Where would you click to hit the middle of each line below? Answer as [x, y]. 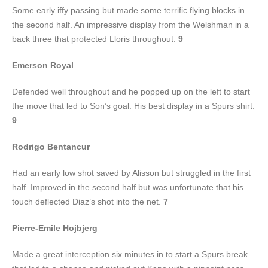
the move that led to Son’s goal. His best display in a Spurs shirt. [133, 106]
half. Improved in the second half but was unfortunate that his [128, 187]
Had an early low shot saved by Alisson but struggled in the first [131, 173]
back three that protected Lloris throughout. [95, 39]
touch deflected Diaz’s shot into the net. [88, 202]
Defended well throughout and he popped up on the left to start [131, 92]
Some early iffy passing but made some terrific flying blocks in [128, 10]
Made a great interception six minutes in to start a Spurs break [130, 254]
